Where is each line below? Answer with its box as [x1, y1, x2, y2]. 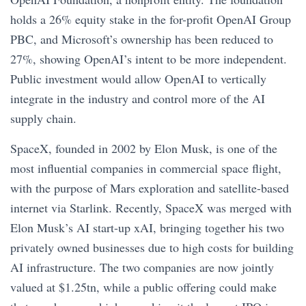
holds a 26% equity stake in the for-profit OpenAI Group [10, 11, 291, 27]
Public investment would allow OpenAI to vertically [10, 70, 266, 87]
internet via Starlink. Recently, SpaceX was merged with [10, 199, 292, 216]
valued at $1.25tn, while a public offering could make [10, 279, 277, 295]
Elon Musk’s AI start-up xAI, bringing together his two [10, 219, 284, 236]
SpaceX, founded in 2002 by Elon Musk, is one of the [10, 140, 277, 156]
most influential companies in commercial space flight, [10, 160, 281, 176]
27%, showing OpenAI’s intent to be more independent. [10, 51, 287, 67]
